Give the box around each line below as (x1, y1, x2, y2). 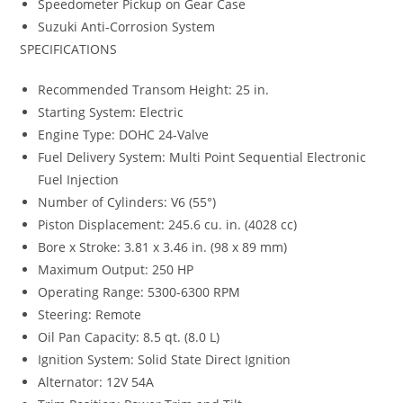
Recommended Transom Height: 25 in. (38, 80, 270, 98)
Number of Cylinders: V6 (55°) (38, 193, 217, 210)
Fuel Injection (38, 170, 120, 188)
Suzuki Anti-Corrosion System (38, 17, 216, 35)
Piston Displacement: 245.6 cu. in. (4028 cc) (38, 215, 298, 233)
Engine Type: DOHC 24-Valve (38, 125, 210, 143)
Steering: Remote (38, 305, 142, 323)
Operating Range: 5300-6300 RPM (38, 282, 241, 300)
